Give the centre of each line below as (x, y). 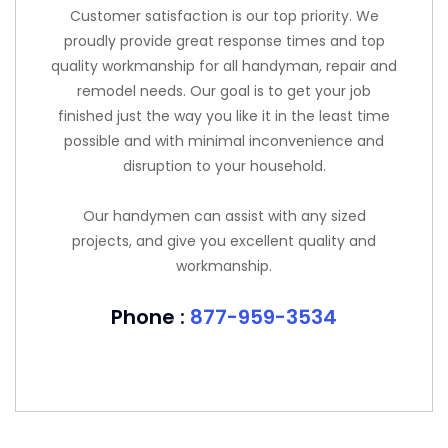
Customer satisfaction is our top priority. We (224, 16)
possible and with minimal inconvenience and (224, 141)
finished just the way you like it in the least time (224, 116)
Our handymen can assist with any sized (224, 216)
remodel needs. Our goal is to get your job (224, 91)
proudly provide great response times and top (224, 41)
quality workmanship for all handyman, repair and (224, 66)
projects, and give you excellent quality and (224, 241)
